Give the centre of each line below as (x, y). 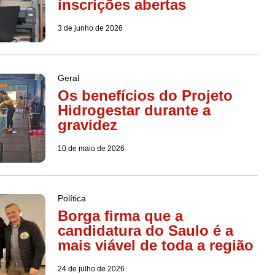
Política (72, 198)
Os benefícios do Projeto (145, 95)
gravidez (87, 125)
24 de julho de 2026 (91, 269)
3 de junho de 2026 (90, 28)
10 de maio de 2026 (91, 148)
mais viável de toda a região (155, 245)
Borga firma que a (120, 215)
